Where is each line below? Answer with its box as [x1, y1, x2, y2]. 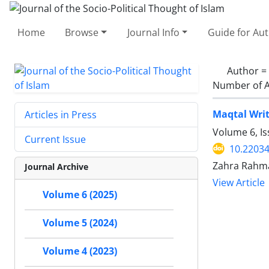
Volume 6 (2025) [43, 188, 117, 201]
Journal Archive [25, 160, 88, 172]
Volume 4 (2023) [43, 244, 117, 258]
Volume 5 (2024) [43, 216, 117, 229]
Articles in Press [25, 107, 97, 121]
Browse [65, 25, 99, 39]
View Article [213, 176, 265, 189]
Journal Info [127, 25, 180, 39]
